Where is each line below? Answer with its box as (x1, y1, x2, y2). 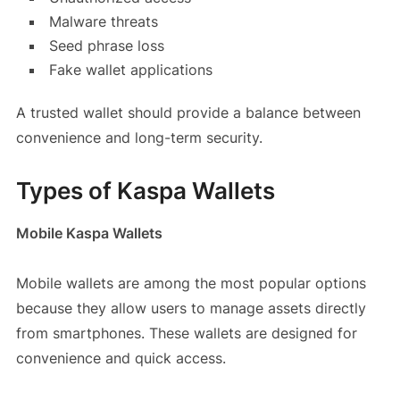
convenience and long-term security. (15, 129, 262, 147)
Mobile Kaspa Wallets (15, 224, 162, 243)
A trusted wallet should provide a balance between (15, 104, 361, 122)
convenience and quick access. (15, 349, 226, 368)
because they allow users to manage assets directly (15, 299, 366, 318)
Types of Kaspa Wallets (15, 177, 275, 205)
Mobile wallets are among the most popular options (15, 274, 366, 293)
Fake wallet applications (48, 61, 212, 79)
